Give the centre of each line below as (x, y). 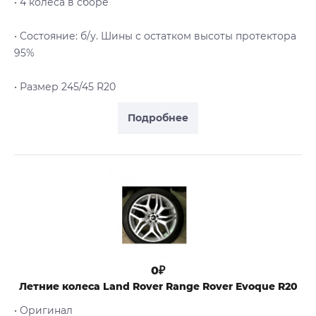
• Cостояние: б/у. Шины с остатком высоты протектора (155, 36)
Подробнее (158, 118)
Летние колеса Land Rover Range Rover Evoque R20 (158, 286)
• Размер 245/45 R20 (65, 87)
